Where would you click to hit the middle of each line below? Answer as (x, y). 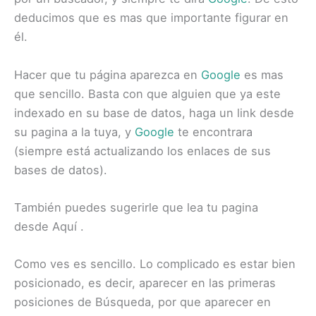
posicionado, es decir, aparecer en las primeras (145, 283)
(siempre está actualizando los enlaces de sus (142, 151)
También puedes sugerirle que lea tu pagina (136, 207)
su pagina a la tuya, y (74, 132)
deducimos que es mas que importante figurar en (151, 18)
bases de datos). (61, 170)
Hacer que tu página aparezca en (108, 74)
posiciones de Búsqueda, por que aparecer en (142, 302)
